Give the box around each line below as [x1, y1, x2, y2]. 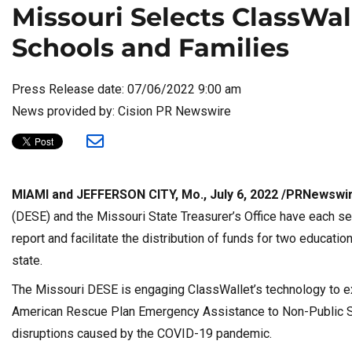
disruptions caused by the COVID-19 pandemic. [12, 326, 272, 342]
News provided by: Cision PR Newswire [12, 103, 231, 119]
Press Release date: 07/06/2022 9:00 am [12, 81, 241, 97]
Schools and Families [12, 32, 289, 64]
